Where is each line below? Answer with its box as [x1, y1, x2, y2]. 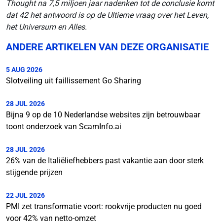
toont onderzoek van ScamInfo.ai [6, 122, 121, 131]
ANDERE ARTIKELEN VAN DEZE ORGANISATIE [6, 41, 209, 53]
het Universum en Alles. [6, 22, 87, 32]
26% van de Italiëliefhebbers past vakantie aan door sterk [6, 156, 204, 165]
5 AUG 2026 [6, 66, 42, 74]
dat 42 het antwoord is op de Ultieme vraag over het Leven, [6, 10, 209, 20]
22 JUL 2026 [6, 191, 45, 199]
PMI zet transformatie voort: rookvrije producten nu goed [6, 202, 202, 211]
